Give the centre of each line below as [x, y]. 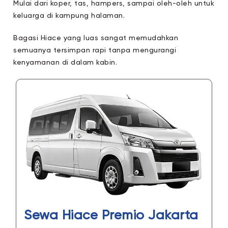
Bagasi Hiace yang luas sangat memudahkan [96, 38]
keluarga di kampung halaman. [69, 16]
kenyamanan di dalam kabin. [65, 62]
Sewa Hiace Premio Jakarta [111, 216]
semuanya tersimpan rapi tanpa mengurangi [95, 50]
